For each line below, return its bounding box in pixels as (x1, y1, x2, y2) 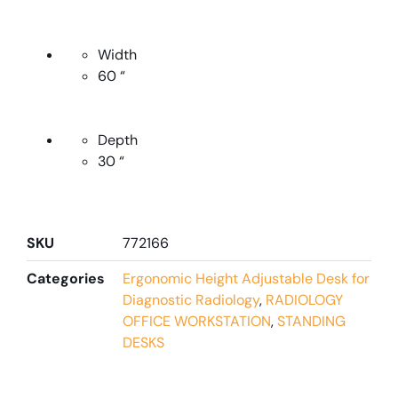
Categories (27, 268, 105, 288)
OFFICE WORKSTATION (123, 311, 271, 330)
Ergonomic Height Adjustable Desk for (123, 268, 370, 288)
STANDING (277, 311, 346, 330)
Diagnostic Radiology (123, 290, 259, 309)
